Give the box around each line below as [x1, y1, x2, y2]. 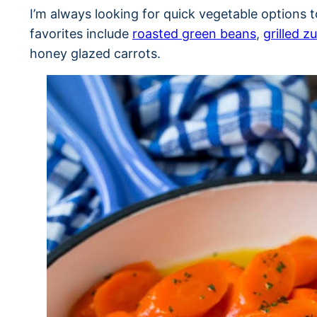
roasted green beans [132, 26, 256, 41]
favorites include [30, 26, 132, 41]
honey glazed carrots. [30, 46, 161, 61]
